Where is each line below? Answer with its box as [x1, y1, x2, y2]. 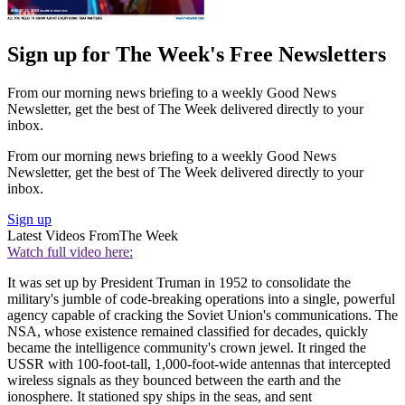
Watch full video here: [7, 244, 133, 260]
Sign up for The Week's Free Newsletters [7, 42, 386, 67]
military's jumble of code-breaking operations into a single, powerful [7, 291, 395, 307]
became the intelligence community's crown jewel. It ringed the [7, 340, 366, 356]
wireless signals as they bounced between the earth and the [7, 372, 341, 389]
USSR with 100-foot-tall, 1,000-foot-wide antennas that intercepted [7, 356, 391, 372]
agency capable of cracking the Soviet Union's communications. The [7, 307, 398, 324]
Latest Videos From [7, 228, 119, 244]
